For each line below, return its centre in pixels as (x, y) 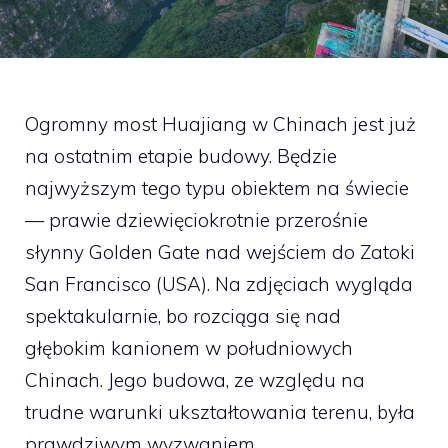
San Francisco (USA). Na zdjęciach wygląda (219, 283)
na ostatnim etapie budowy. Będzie (181, 155)
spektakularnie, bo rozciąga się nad (183, 315)
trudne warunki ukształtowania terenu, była (220, 411)
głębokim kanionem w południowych (189, 347)
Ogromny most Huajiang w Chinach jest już (220, 123)
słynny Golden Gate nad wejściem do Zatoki (220, 251)
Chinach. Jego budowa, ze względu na (195, 379)
